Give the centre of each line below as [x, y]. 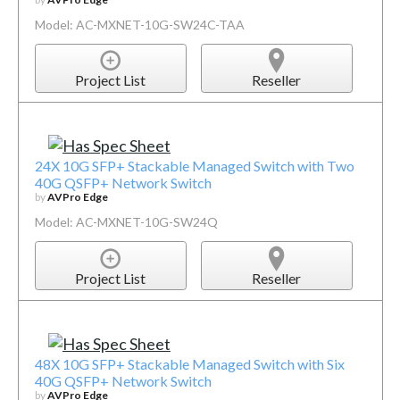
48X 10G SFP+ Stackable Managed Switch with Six [189, 363]
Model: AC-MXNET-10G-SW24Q [126, 222]
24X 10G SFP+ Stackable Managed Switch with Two [194, 166]
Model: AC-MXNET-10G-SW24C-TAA [139, 24]
